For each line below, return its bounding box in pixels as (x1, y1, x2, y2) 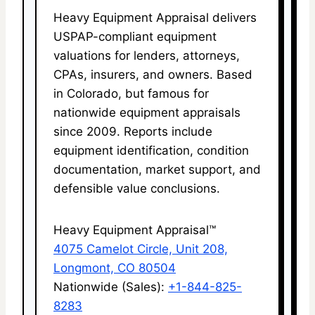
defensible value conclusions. (53, 181, 220, 195)
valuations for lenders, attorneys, (53, 48, 240, 63)
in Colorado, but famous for (53, 86, 209, 101)
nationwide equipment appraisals (53, 105, 240, 120)
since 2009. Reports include (53, 124, 212, 139)
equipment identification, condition (53, 143, 249, 157)
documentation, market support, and (53, 162, 261, 176)
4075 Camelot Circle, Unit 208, (53, 241, 228, 256)
